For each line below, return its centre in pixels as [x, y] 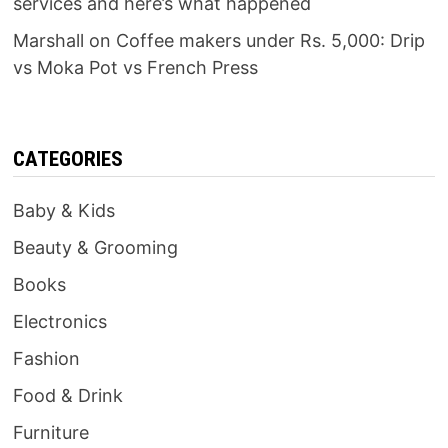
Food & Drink [67, 396]
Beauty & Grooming [95, 248]
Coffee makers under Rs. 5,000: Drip [270, 41]
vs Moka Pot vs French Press [135, 68]
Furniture [50, 433]
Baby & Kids [63, 211]
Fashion [46, 359]
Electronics [59, 322]
